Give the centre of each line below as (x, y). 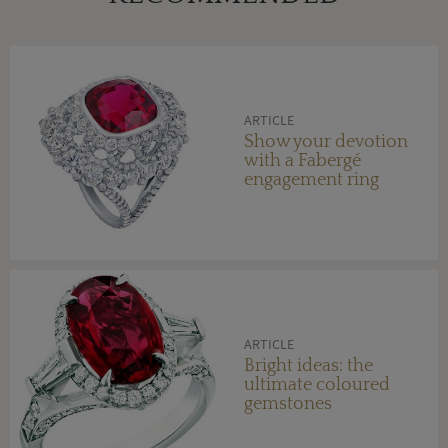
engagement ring (311, 179)
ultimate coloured (317, 384)
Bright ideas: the (308, 365)
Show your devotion (326, 141)
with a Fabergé (302, 160)
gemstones (288, 403)
